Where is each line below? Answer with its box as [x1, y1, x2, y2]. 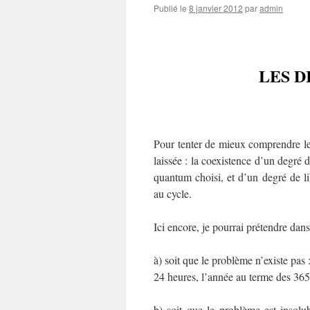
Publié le [154, 2, 187, 14]
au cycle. [154, 186, 192, 201]
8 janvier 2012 [189, 2, 243, 14]
